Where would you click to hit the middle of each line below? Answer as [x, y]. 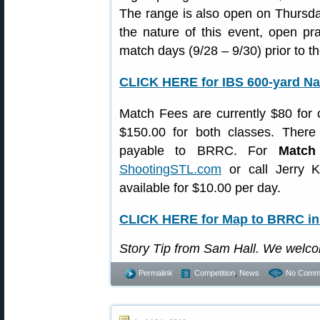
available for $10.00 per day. [200, 188]
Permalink [156, 273]
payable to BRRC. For [199, 151]
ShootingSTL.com [170, 169]
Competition [215, 273]
